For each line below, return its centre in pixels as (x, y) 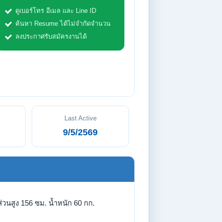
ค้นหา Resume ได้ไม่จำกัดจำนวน (63, 24)
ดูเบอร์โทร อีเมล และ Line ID (56, 11)
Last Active (80, 118)
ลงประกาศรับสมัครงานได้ (51, 36)
